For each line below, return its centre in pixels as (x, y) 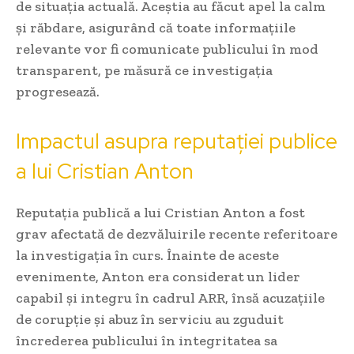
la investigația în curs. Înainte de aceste (147, 256)
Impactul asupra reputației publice (177, 141)
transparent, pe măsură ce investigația (144, 71)
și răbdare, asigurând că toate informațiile (156, 28)
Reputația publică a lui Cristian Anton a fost (160, 213)
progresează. (58, 92)
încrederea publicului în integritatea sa (147, 341)
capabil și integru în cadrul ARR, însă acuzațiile (170, 298)
